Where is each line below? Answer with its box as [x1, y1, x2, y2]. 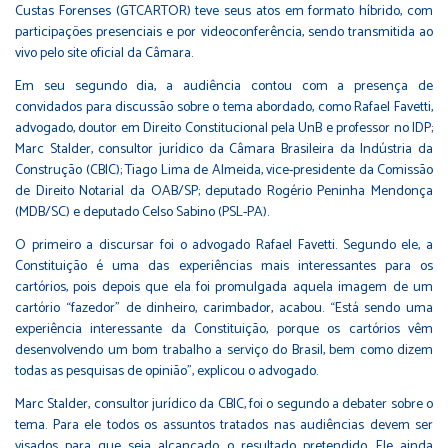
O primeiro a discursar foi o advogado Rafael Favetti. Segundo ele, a [15, 234, 433, 258]
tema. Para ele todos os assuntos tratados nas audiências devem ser [15, 414, 433, 438]
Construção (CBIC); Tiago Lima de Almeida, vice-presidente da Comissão [15, 159, 433, 183]
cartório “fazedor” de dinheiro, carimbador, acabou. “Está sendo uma [15, 297, 433, 321]
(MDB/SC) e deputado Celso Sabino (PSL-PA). [15, 201, 269, 225]
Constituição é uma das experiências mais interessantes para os [15, 255, 433, 279]
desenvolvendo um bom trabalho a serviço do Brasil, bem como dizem [15, 339, 433, 363]
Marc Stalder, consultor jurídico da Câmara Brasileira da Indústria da [15, 138, 433, 162]
